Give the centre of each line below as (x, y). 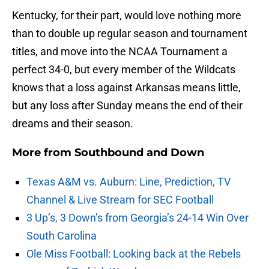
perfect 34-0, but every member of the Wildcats (124, 70)
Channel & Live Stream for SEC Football (120, 200)
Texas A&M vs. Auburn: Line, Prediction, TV (128, 182)
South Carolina (62, 236)
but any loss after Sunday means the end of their (127, 106)
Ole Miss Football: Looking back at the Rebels (134, 254)
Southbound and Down (139, 153)
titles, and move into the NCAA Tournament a (120, 52)
